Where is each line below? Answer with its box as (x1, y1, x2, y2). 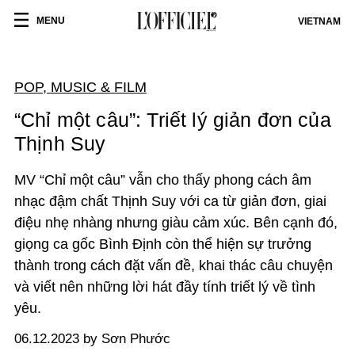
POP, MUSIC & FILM (14, 79, 147, 95)
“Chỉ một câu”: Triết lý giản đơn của (14, 109, 331, 131)
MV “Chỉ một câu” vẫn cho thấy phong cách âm (14, 172, 311, 188)
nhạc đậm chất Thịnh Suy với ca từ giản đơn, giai (14, 193, 326, 209)
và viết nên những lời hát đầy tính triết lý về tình (14, 279, 315, 295)
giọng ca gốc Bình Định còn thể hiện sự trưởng (14, 236, 311, 252)
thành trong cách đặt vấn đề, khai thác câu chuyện (14, 258, 333, 273)
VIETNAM (298, 16, 341, 27)
